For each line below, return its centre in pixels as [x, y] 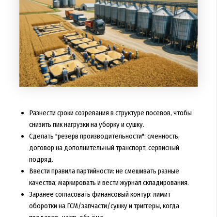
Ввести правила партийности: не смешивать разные [104, 171]
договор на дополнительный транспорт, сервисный [104, 148]
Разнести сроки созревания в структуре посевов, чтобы [110, 113]
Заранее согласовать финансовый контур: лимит [100, 194]
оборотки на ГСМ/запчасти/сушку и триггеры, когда [104, 206]
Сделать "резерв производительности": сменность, [104, 136]
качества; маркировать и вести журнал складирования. [109, 183]
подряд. [41, 160]
